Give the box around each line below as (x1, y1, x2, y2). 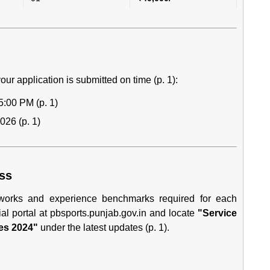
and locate (146, 208, 198, 218)
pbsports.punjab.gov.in (50, 208, 147, 218)
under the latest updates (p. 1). (38, 222, 169, 233)
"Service (198, 208, 237, 218)
